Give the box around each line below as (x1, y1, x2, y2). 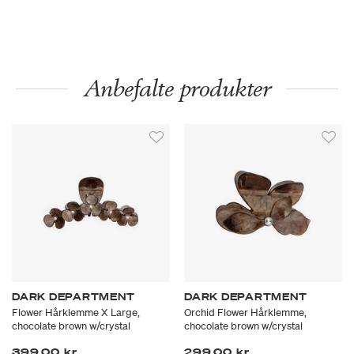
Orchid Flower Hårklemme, (184, 306, 307, 320)
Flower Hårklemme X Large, (12, 306, 140, 320)
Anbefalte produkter (83, 73, 271, 104)
